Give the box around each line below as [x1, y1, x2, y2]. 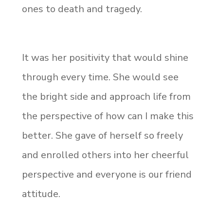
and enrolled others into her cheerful [21, 148, 189, 162]
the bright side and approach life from [21, 90, 191, 104]
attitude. [21, 187, 60, 201]
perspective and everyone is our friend [21, 168, 192, 182]
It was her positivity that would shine [21, 51, 188, 65]
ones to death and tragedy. [21, 2, 142, 16]
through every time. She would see [21, 71, 179, 84]
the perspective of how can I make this [21, 109, 194, 123]
